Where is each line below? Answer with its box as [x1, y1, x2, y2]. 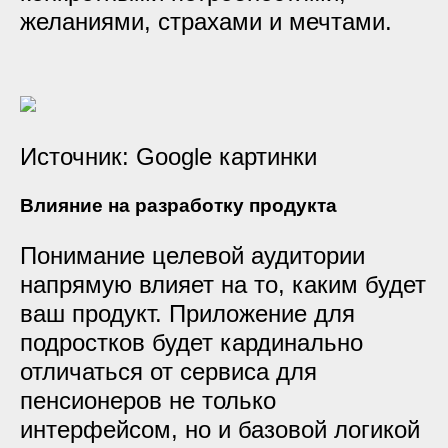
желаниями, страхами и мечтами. [20, 8, 392, 35]
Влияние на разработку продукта [20, 195, 337, 216]
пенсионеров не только [20, 387, 276, 414]
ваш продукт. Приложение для [20, 300, 355, 327]
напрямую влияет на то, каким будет [20, 271, 426, 298]
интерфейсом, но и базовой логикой [20, 416, 420, 443]
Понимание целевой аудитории [20, 242, 365, 269]
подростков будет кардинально [20, 329, 363, 356]
